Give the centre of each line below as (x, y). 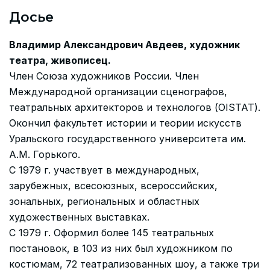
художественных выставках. (79, 217)
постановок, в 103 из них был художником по (121, 248)
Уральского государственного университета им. (127, 138)
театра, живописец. (60, 60)
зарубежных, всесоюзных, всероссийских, (113, 185)
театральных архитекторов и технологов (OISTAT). (135, 107)
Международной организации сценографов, (118, 91)
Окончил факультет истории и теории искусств (125, 123)
